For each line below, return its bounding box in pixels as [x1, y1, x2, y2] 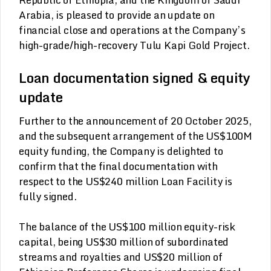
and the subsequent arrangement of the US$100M [19, 128, 252, 145]
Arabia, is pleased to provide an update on [19, 6, 215, 23]
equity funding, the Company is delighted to [19, 143, 223, 160]
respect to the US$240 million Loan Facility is [19, 173, 232, 190]
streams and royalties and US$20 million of [19, 249, 223, 266]
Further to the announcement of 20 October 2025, [19, 113, 252, 129]
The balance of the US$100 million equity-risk [19, 218, 235, 235]
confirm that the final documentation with [19, 158, 218, 175]
